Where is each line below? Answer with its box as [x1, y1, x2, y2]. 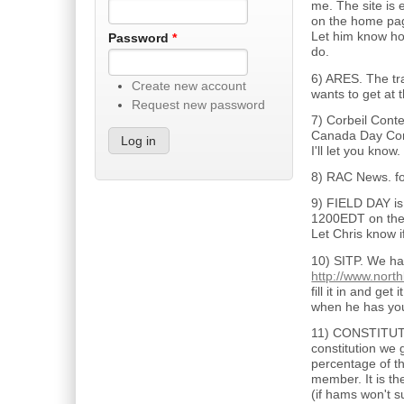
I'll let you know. [311, 143, 401, 158]
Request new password [131, 97, 265, 112]
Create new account [131, 79, 246, 94]
